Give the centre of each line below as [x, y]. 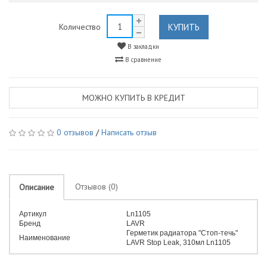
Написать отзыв [129, 132]
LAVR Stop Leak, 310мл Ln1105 [178, 243]
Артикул [33, 214]
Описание [37, 187]
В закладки [142, 46]
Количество [80, 27]
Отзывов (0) [97, 187]
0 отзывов [75, 132]
